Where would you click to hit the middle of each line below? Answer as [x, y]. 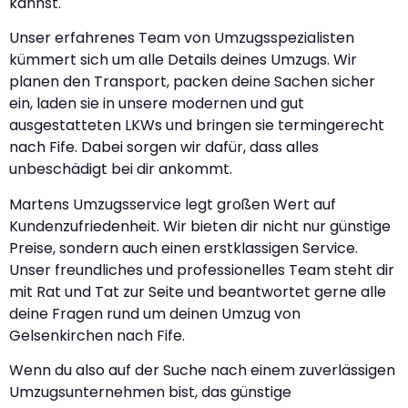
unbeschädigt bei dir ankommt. [121, 169]
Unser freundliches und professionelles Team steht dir [202, 270]
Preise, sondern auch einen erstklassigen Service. [184, 248]
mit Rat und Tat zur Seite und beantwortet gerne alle [198, 291]
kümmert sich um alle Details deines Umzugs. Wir [183, 60]
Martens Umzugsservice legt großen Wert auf [173, 204]
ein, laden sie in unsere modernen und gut [157, 104]
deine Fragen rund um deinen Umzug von [155, 313]
